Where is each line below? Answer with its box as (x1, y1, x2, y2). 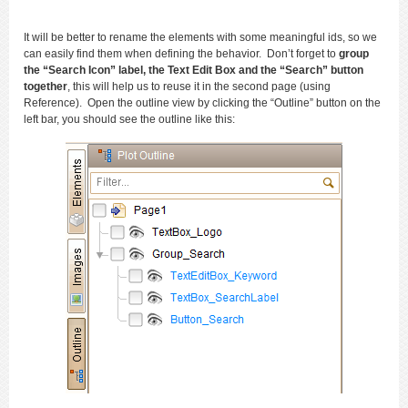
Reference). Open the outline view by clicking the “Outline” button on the (24, 96, 381, 109)
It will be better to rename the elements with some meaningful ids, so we (24, 30, 377, 44)
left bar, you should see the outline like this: (24, 112, 235, 126)
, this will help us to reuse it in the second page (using (67, 79, 331, 93)
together (24, 79, 67, 93)
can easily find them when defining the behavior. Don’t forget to (24, 46, 339, 60)
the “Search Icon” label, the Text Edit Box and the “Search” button (24, 63, 363, 76)
